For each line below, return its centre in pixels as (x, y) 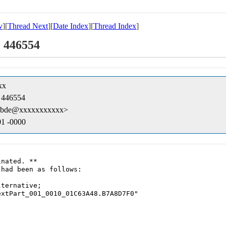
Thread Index (115, 26)
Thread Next (28, 26)
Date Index (71, 26)
